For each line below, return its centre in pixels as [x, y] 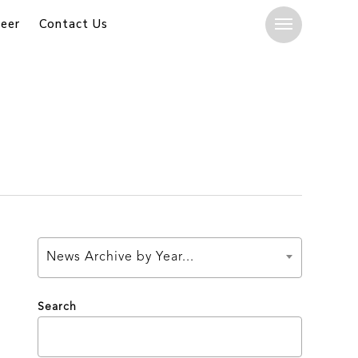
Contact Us [74, 24]
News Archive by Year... [120, 257]
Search [57, 307]
